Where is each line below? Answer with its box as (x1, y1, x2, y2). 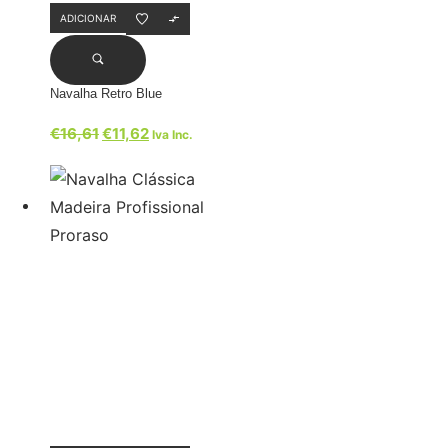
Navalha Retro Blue (50, 85, 162, 101)
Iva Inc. (152, 126, 193, 142)
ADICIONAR (60, 11, 116, 24)
